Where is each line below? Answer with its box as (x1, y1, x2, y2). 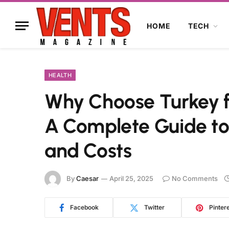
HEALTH (49, 72, 72, 79)
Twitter (144, 203, 165, 211)
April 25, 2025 (109, 174, 153, 182)
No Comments (172, 174, 218, 182)
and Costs (44, 139, 132, 163)
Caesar (76, 174, 99, 182)
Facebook (70, 203, 99, 211)
